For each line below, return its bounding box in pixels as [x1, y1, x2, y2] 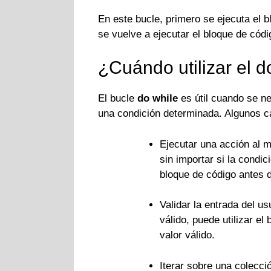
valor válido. [160, 229, 215, 241]
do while [137, 93, 178, 105]
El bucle [98, 93, 137, 105]
